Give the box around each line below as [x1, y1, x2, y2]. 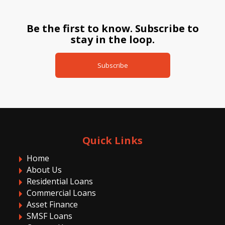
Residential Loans [27, 176, 93, 187]
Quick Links [82, 134, 143, 147]
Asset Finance [27, 199, 78, 210]
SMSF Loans [27, 210, 72, 221]
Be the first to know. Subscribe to [26, 22, 199, 35]
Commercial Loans [27, 187, 96, 198]
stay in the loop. [70, 33, 155, 46]
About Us [27, 164, 62, 175]
